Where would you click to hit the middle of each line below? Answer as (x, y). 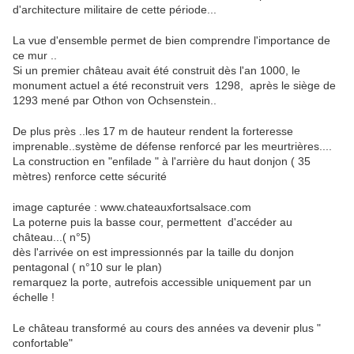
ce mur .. (35, 56)
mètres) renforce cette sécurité (90, 177)
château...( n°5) (52, 237)
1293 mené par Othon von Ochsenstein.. (115, 101)
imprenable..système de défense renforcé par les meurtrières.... (172, 147)
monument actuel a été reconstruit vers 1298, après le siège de (174, 86)
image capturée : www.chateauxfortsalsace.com (132, 207)
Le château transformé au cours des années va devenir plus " (167, 328)
